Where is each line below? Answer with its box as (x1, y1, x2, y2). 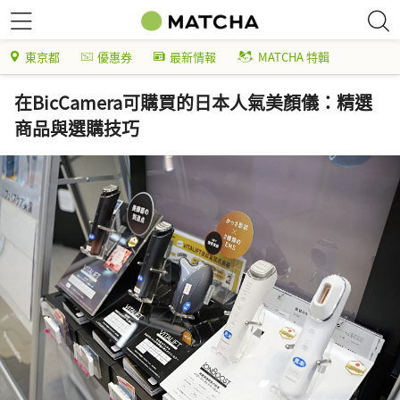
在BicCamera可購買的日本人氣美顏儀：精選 (14, 89, 372, 115)
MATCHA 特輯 (258, 48, 329, 65)
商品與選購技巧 (14, 115, 139, 141)
